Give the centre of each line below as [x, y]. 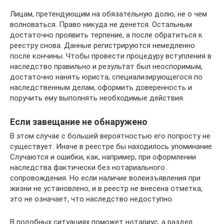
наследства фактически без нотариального [87, 168]
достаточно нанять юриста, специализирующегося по [106, 77]
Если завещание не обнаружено [79, 122]
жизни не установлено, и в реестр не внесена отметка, [106, 189]
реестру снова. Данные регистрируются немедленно [102, 46]
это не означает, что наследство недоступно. [92, 199]
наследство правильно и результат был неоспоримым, [106, 67]
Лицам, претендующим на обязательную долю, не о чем [108, 14]
